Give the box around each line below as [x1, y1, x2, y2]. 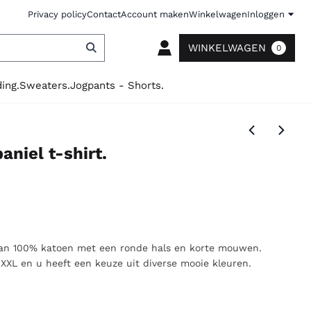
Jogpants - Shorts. [70, 78, 165, 92]
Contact [86, 8, 121, 19]
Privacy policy [27, 8, 87, 19]
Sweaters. [19, 78, 71, 92]
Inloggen [246, 8, 285, 19]
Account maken [120, 8, 189, 19]
